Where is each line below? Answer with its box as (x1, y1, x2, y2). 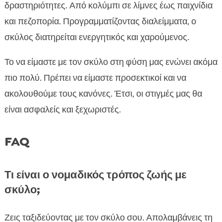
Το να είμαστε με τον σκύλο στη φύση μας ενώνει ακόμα (4, 56, 218, 68)
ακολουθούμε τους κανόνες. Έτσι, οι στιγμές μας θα (4, 88, 202, 100)
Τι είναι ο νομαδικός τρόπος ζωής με (4, 167, 186, 182)
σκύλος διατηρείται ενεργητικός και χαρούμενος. (4, 31, 189, 44)
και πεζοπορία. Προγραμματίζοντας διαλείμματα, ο (4, 15, 196, 28)
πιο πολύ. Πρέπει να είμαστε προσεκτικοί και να (4, 72, 186, 84)
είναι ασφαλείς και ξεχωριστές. (4, 104, 121, 116)
